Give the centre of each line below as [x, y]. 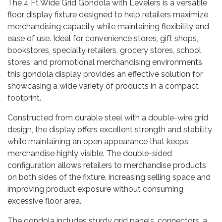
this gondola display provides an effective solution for [105, 74]
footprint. [24, 98]
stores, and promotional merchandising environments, [106, 62]
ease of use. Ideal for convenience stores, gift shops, [103, 38]
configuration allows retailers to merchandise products [107, 165]
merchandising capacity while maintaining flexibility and [108, 27]
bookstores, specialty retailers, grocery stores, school [104, 50]
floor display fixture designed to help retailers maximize [108, 15]
